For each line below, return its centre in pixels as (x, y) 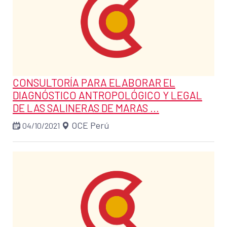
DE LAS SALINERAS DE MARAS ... (86, 108)
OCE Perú (90, 125)
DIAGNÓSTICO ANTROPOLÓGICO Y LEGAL (107, 95)
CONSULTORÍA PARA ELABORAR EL (94, 83)
